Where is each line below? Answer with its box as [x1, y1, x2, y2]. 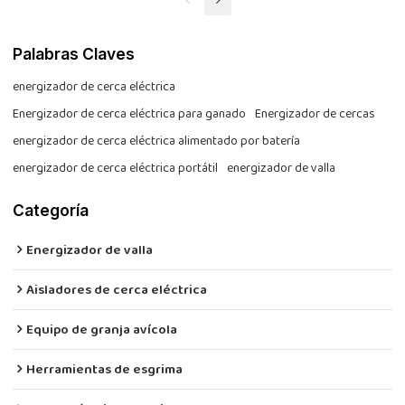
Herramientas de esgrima [26, 359, 184, 382]
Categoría [13, 201, 89, 221]
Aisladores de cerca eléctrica [26, 279, 208, 303]
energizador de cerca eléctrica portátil [13, 158, 219, 181]
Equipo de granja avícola [26, 319, 178, 343]
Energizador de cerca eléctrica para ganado [13, 104, 247, 127]
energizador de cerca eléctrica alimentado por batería [13, 131, 301, 154]
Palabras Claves [13, 43, 136, 63]
